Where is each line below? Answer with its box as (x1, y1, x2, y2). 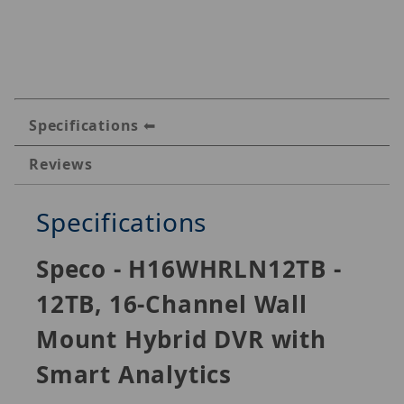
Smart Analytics (36, 358, 233, 391)
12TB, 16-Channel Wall (36, 288, 308, 321)
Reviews (29, 154, 93, 175)
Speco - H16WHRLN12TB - (36, 252, 342, 286)
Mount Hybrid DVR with (36, 323, 326, 356)
